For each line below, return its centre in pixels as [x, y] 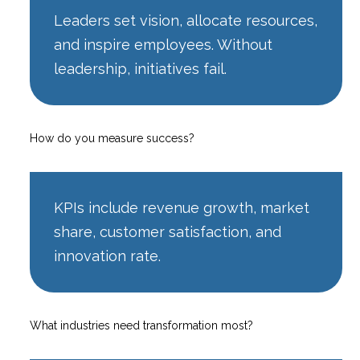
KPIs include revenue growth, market [182, 207]
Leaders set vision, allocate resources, [186, 20]
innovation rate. [108, 256]
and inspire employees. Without [164, 44]
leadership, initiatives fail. [141, 68]
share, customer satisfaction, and [168, 231]
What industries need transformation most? [142, 325]
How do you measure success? [112, 138]
